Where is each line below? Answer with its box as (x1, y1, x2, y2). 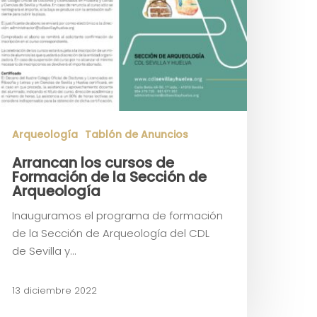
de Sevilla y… (12, 243, 76, 259)
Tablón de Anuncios (85, 127, 188, 142)
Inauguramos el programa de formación (12, 208, 223, 224)
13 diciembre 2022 (12, 283, 97, 297)
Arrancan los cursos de (12, 153, 174, 173)
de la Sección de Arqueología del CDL (12, 226, 209, 241)
